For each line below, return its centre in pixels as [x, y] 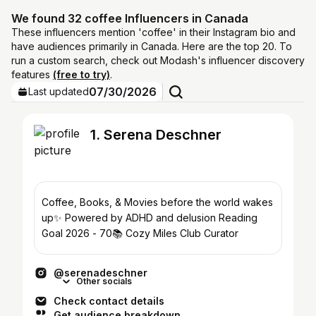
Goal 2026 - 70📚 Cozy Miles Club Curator [140, 233]
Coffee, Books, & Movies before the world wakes [157, 202]
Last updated [59, 91]
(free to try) [81, 74]
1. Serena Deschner [156, 135]
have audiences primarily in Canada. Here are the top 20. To [152, 46]
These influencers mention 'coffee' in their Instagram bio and [153, 32]
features [32, 74]
